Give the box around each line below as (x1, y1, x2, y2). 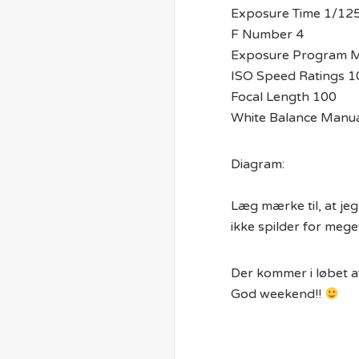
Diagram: (231, 156, 284, 172)
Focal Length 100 (231, 89, 337, 105)
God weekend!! (231, 286, 325, 302)
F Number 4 (231, 26, 304, 42)
